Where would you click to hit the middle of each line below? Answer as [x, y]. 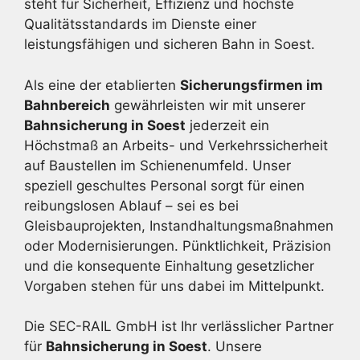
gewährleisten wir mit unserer [208, 105]
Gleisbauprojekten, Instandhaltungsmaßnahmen [179, 225]
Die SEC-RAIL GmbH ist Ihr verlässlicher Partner [179, 326]
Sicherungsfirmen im [252, 85]
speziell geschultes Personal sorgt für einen [164, 185]
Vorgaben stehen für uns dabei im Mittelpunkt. [174, 286]
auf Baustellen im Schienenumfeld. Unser [157, 165]
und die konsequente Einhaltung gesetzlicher [169, 266]
